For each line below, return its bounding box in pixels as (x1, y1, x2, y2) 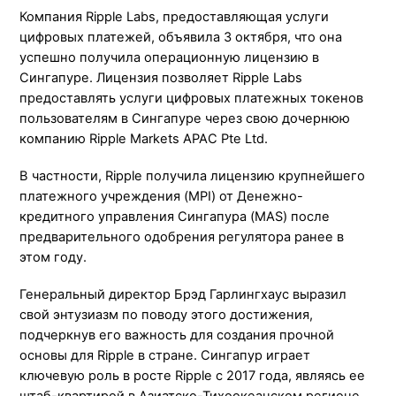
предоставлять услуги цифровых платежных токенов (19, 89, 364, 106)
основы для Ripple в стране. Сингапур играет (19, 346, 311, 363)
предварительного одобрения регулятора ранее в (19, 228, 345, 245)
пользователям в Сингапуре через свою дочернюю (19, 110, 351, 126)
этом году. (19, 248, 88, 265)
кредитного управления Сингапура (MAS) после (19, 208, 331, 225)
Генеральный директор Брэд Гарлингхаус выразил (19, 286, 347, 302)
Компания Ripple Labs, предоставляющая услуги (19, 8, 330, 25)
